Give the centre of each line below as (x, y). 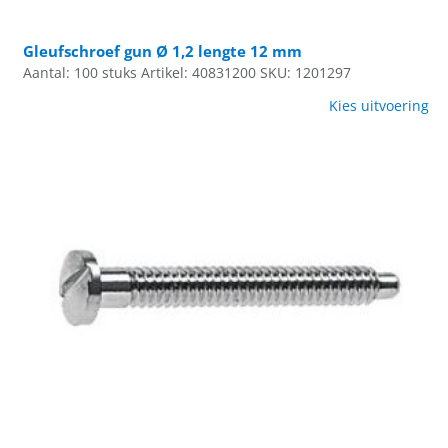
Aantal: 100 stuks (80, 73)
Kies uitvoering (378, 106)
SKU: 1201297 (306, 73)
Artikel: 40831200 (199, 73)
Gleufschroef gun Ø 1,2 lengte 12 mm (163, 51)
